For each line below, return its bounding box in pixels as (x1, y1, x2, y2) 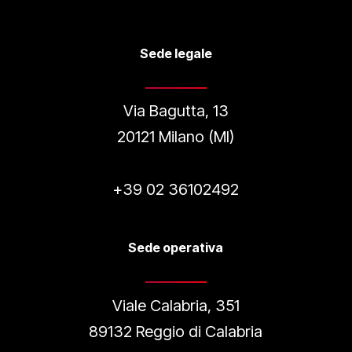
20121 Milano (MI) (117, 127, 235, 147)
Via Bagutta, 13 (123, 101, 229, 121)
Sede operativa (128, 240, 224, 256)
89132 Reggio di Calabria (89, 321, 263, 341)
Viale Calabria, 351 (112, 295, 240, 315)
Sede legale (139, 45, 212, 61)
